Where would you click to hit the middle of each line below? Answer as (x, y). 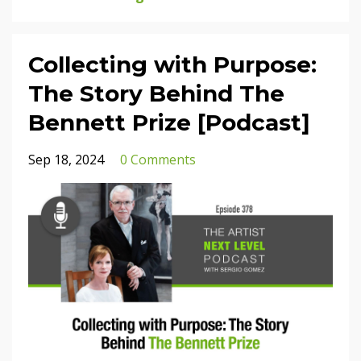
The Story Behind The (156, 93)
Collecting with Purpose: (172, 64)
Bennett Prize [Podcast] (169, 122)
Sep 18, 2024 (66, 160)
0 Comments (158, 160)
